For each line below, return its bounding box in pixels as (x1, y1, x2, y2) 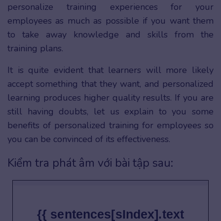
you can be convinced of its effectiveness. (7, 133, 173, 145)
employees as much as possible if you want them (7, 15, 214, 27)
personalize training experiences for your (7, 1, 214, 13)
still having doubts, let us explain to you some (7, 106, 214, 117)
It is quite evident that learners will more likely (7, 64, 214, 76)
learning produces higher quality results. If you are (7, 92, 214, 104)
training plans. (7, 42, 66, 54)
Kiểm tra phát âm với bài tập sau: (7, 155, 173, 171)
